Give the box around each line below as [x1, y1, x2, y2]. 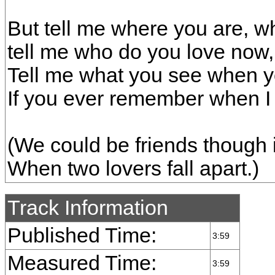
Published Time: [7, 224, 157, 247]
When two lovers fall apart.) [7, 157, 259, 180]
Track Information [7, 196, 168, 219]
